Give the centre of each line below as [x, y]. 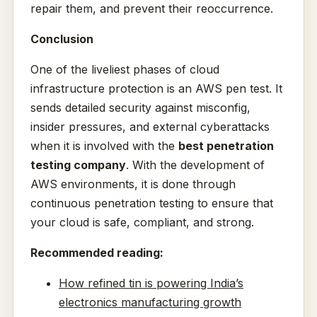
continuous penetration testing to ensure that [151, 203]
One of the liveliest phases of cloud [125, 70]
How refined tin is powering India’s [151, 283]
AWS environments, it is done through [133, 184]
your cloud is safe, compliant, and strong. [142, 223]
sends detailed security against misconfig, [140, 108]
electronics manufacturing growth [150, 302]
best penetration [226, 146]
